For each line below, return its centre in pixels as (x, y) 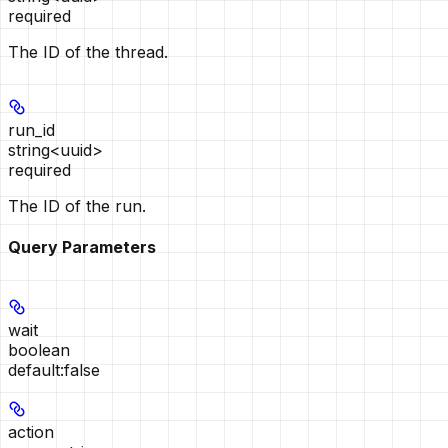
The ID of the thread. (88, 51)
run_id (31, 129)
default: (36, 370)
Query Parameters (82, 247)
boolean (39, 350)
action (31, 432)
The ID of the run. (77, 205)
